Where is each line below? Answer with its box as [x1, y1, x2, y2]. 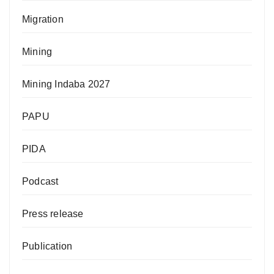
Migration [22, 13, 64, 24]
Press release [22, 208, 84, 219]
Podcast [22, 176, 59, 187]
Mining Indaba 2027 [22, 78, 111, 89]
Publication [22, 240, 73, 251]
